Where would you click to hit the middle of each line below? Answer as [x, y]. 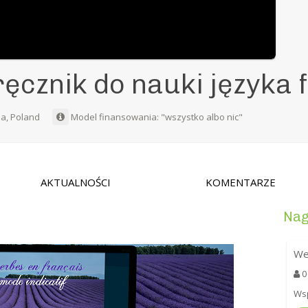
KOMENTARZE [241, 183]
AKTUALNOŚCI [76, 183]
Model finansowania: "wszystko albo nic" [156, 117]
